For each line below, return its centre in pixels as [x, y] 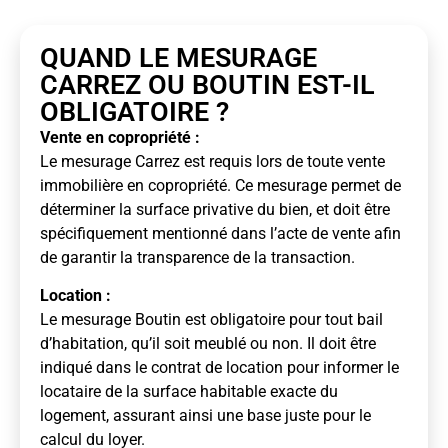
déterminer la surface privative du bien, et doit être [215, 209]
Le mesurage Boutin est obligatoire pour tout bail [211, 320]
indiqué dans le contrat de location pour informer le [219, 368]
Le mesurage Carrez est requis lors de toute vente [212, 161]
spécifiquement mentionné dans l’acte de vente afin [220, 233]
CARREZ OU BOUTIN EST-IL [207, 84]
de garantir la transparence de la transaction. [197, 257]
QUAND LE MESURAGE [178, 57]
